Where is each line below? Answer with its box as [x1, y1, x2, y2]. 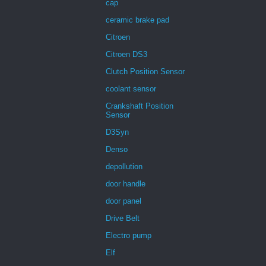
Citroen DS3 [106, 49, 147, 59]
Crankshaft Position [106, 101, 173, 110]
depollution [106, 161, 142, 171]
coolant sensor [106, 84, 156, 93]
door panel [106, 196, 141, 205]
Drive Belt [106, 213, 140, 223]
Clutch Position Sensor [106, 66, 185, 76]
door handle [106, 179, 145, 188]
